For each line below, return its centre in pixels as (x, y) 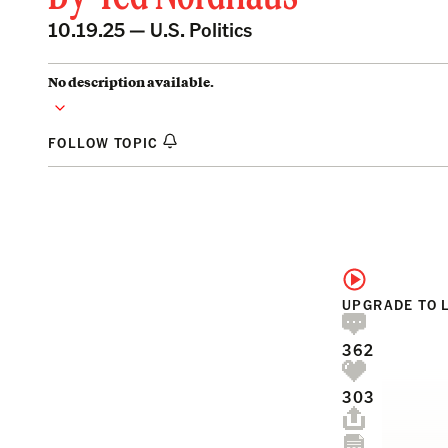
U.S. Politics (201, 29)
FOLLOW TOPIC (105, 142)
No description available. (131, 82)
